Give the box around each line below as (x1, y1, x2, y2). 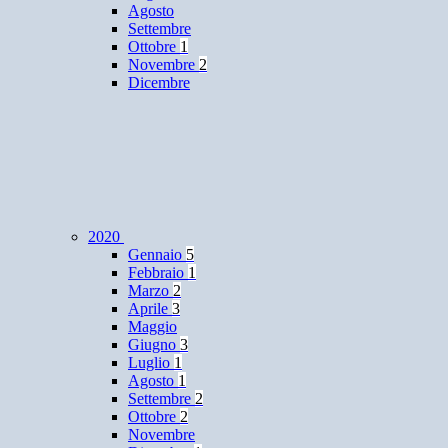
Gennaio (128, 246, 186, 264)
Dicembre (128, 74, 190, 92)
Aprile (128, 300, 172, 318)
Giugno (128, 336, 180, 354)
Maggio (128, 318, 177, 336)
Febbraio (128, 264, 188, 282)
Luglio (128, 354, 174, 372)
